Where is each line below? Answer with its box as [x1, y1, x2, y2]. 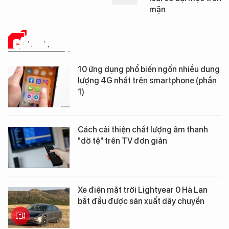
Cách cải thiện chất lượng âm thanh [78, 125, 208, 135]
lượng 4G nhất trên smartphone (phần [78, 76, 217, 86]
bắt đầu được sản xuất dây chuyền [78, 196, 204, 207]
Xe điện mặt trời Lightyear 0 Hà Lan [78, 185, 208, 195]
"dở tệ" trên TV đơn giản [78, 136, 167, 146]
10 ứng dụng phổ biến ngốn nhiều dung [78, 64, 220, 75]
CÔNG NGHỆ [13, 36, 70, 52]
